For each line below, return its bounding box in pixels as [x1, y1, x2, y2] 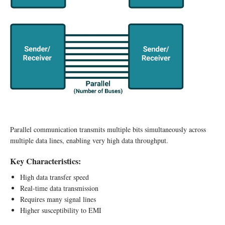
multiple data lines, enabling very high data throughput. [10, 135, 168, 145]
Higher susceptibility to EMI [20, 205, 101, 215]
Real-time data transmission [20, 183, 98, 193]
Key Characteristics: [10, 155, 81, 167]
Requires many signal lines [20, 194, 96, 204]
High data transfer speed [20, 172, 89, 182]
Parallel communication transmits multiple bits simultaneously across [10, 124, 206, 134]
